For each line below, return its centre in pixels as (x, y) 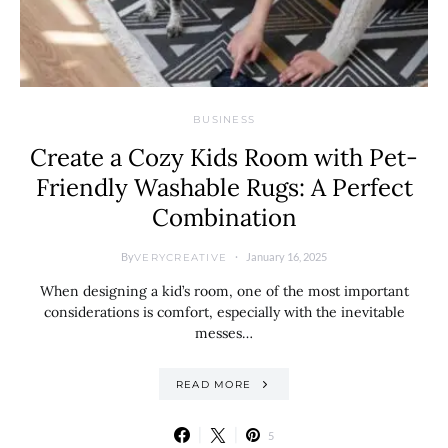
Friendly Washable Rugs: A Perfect (224, 187)
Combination (224, 217)
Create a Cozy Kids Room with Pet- (224, 157)
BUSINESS (224, 119)
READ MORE (213, 384)
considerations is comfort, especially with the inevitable (224, 312)
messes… (224, 333)
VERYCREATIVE (180, 257)
